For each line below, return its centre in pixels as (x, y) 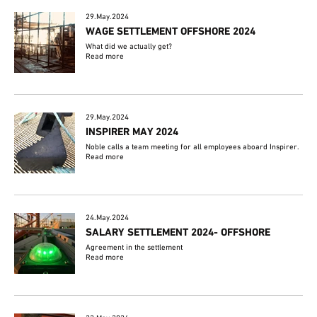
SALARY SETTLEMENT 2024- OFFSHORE (178, 233)
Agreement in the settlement (134, 248)
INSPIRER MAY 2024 (132, 132)
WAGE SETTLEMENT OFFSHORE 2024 (171, 31)
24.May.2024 (108, 218)
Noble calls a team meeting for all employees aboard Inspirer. (193, 147)
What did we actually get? (129, 46)
